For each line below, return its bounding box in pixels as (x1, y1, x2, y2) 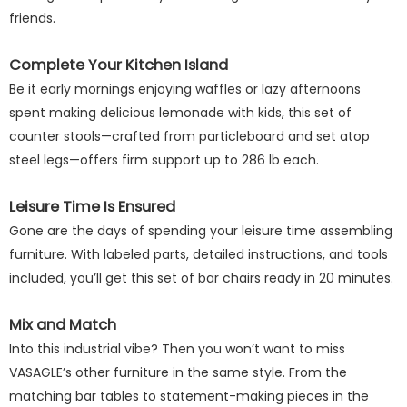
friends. (9, 9, 55, 27)
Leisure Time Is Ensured (9, 196, 175, 217)
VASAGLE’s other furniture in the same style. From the (9, 363, 347, 382)
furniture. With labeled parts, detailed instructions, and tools (9, 245, 388, 263)
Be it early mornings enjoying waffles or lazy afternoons (9, 80, 361, 98)
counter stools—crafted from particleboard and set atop (9, 127, 370, 145)
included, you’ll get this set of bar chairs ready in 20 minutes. (9, 269, 393, 287)
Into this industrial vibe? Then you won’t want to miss (9, 340, 345, 358)
